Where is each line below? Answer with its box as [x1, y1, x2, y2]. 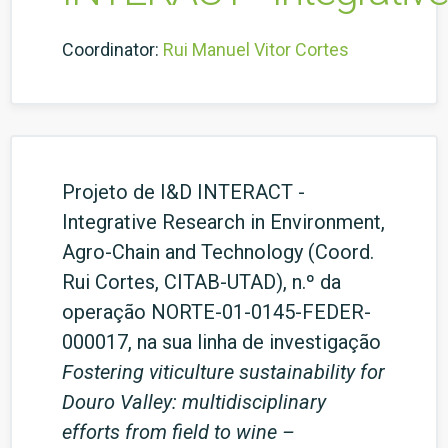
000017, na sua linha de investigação [62, 330, 381, 354]
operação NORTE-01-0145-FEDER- [62, 300, 371, 324]
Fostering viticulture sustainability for [62, 360, 385, 384]
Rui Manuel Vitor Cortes [163, 39, 349, 60]
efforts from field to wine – [62, 420, 295, 444]
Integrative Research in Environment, [62, 210, 385, 234]
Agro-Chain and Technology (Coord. [62, 240, 374, 264]
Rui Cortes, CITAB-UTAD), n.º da [62, 270, 341, 294]
